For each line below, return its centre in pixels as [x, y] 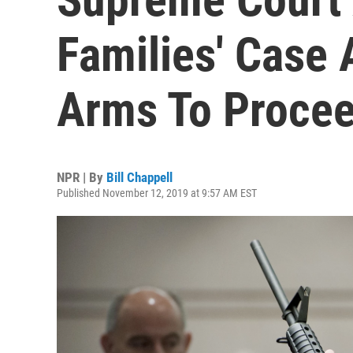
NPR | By [82, 177]
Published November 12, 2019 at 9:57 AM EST [157, 193]
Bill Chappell [139, 177]
